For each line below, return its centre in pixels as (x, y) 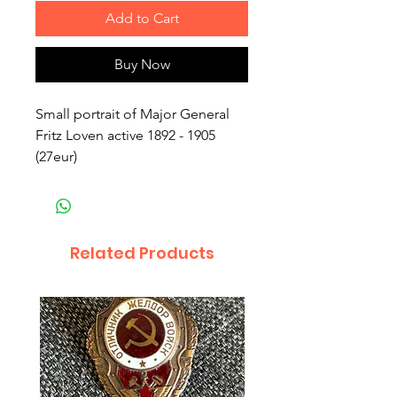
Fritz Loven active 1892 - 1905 (125, 136)
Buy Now (142, 65)
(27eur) (56, 157)
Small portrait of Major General (132, 114)
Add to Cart (142, 19)
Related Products (142, 253)
